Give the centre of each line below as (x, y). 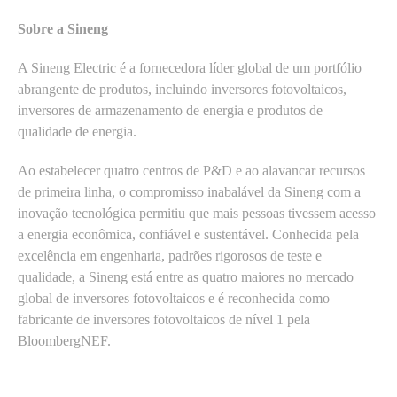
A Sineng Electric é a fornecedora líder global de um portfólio (190, 68)
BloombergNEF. (64, 341)
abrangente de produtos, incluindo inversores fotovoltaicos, (182, 89)
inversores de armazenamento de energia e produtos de (170, 110)
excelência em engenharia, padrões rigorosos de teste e (170, 256)
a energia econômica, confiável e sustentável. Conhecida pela (188, 234)
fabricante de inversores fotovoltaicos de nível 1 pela (164, 319)
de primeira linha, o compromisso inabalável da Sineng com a (189, 192)
